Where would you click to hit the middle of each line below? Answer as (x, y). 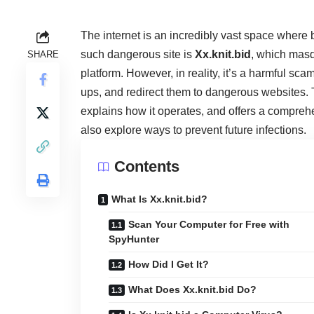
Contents (147, 167)
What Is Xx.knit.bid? (160, 199)
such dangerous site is (138, 55)
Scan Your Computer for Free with (209, 225)
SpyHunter (134, 239)
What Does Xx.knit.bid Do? (193, 290)
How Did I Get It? (169, 265)
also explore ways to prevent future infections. (194, 130)
